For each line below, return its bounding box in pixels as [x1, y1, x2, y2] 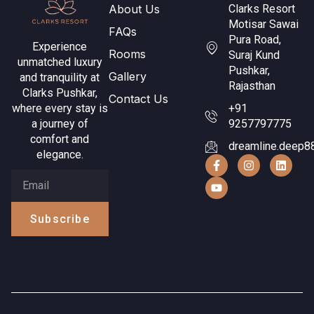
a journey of [31, 116, 88, 130]
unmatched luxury [17, 55, 102, 69]
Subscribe [29, 212, 90, 226]
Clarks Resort [228, 1, 295, 15]
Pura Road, [228, 32, 281, 46]
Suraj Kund [228, 48, 280, 62]
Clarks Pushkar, [22, 86, 97, 100]
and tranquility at [20, 70, 100, 84]
